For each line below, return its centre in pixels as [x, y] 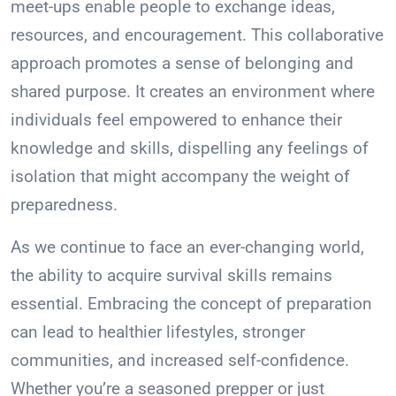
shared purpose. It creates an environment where [193, 92]
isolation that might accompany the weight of [180, 177]
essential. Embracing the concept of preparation [191, 304]
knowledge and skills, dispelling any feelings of [190, 148]
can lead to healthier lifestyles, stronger [158, 332]
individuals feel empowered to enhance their [176, 120]
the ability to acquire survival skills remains [171, 276]
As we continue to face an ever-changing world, [187, 247]
